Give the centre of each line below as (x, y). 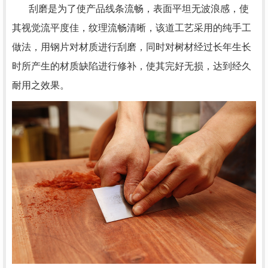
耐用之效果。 (41, 85)
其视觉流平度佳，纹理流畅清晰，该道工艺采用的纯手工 (132, 28)
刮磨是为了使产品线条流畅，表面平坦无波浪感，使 (130, 8)
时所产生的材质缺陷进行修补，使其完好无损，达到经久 (132, 66)
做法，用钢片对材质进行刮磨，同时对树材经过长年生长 (132, 47)
